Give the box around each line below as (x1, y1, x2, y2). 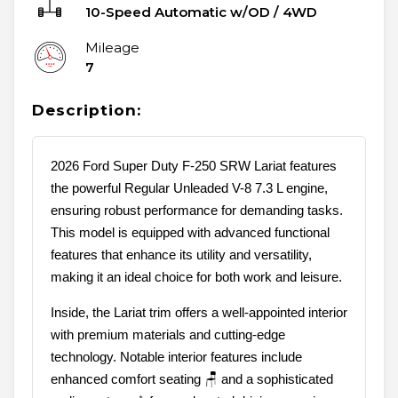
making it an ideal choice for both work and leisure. (51, 269, 342, 285)
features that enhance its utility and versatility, (51, 247, 312, 263)
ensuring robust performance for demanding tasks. (51, 203, 343, 219)
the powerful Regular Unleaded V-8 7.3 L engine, (51, 180, 328, 196)
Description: (32, 101, 141, 120)
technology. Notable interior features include (51, 349, 302, 365)
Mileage (85, 39, 139, 57)
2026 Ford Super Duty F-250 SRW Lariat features (51, 158, 337, 174)
